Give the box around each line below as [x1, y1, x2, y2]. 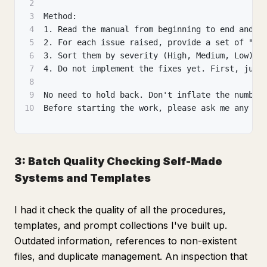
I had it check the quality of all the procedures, [14, 204, 226, 216]
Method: [44, 11, 77, 21]
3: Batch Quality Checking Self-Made [14, 155, 222, 167]
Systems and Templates [14, 172, 151, 184]
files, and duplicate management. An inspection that [14, 250, 247, 262]
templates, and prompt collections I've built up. [14, 219, 227, 231]
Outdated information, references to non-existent [14, 235, 237, 247]
